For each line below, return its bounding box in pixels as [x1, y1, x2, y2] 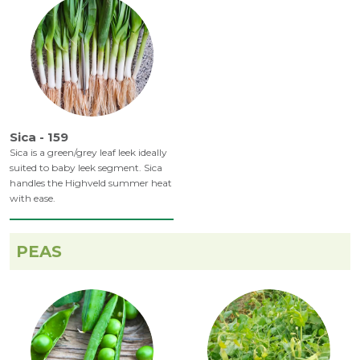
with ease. [10, 192, 55, 205]
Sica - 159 [10, 129, 68, 145]
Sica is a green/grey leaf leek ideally [10, 146, 167, 159]
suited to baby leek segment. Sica [10, 162, 162, 174]
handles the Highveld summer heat [10, 177, 172, 190]
